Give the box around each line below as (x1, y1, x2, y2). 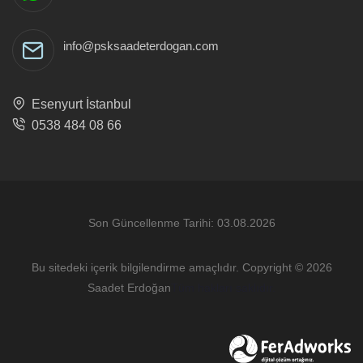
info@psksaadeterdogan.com (63, 38, 219, 53)
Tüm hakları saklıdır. (171, 280, 275, 294)
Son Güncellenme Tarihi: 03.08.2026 (88, 216, 275, 229)
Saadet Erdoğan (88, 280, 171, 294)
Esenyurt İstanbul (25, 96, 131, 111)
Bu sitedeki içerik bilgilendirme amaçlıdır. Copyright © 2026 (31, 260, 332, 274)
